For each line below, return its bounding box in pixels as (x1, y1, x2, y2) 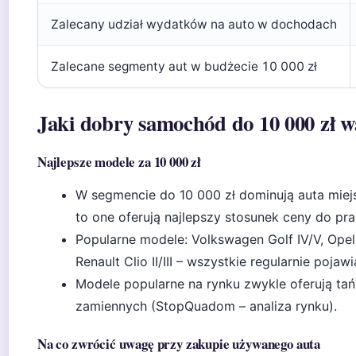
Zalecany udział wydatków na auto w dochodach (51, 17, 337, 32)
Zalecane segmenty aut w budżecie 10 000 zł (51, 59, 317, 74)
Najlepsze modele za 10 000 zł (37, 152, 202, 172)
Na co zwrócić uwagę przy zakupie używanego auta (37, 334, 321, 354)
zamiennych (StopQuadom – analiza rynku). (75, 298, 337, 314)
